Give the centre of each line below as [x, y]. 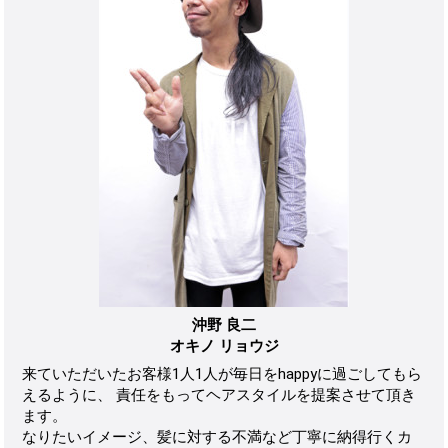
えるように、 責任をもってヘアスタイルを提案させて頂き [219, 395]
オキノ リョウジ [224, 345]
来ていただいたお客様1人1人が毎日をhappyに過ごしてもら [222, 374]
